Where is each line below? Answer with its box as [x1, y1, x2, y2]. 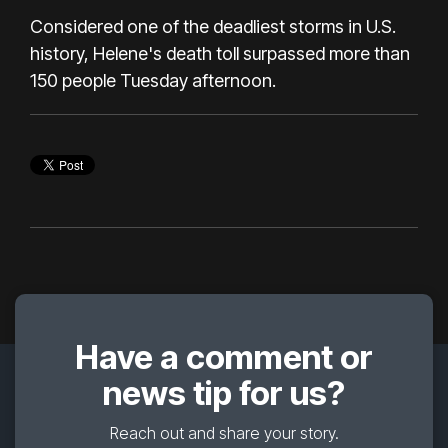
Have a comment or [75, 337, 373, 378]
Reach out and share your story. [109, 423, 339, 444]
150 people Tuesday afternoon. [30, 70, 280, 92]
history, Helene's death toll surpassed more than [30, 43, 410, 65]
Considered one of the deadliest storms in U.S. [30, 16, 396, 38]
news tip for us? [103, 373, 345, 414]
